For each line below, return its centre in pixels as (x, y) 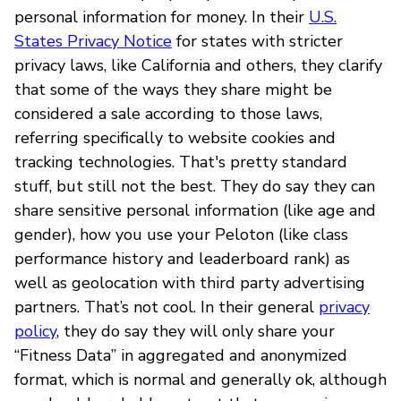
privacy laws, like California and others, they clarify (198, 65)
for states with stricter (257, 41)
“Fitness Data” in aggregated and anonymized (181, 355)
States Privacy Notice (93, 41)
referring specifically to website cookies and (175, 137)
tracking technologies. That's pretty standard (181, 162)
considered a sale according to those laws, (168, 113)
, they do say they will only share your (196, 331)
